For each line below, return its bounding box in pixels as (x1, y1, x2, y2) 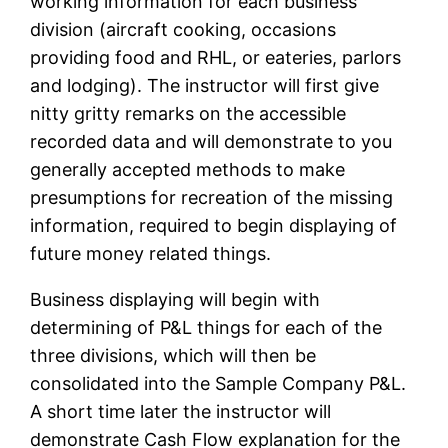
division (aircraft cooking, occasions (30, 18, 337, 40)
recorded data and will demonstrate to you (30, 130, 393, 152)
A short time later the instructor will (30, 400, 332, 422)
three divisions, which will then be (30, 344, 317, 366)
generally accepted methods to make (30, 158, 346, 180)
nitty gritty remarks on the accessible (30, 102, 347, 124)
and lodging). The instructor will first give (30, 74, 380, 96)
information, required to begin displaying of (30, 214, 398, 236)
